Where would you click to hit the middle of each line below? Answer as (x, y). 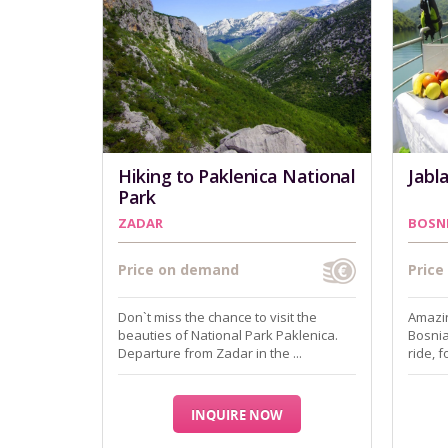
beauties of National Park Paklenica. (228, 335)
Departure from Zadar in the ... (210, 353)
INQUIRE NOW (237, 415)
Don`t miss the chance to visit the (217, 317)
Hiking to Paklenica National (236, 176)
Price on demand (178, 269)
